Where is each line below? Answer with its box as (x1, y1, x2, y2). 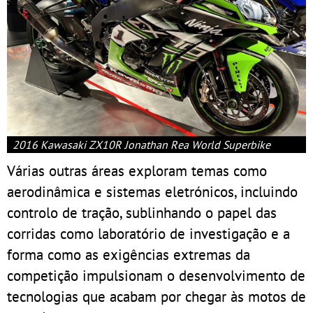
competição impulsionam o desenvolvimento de (7, 265, 305, 286)
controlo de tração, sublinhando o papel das (7, 203, 277, 223)
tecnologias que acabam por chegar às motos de (7, 286, 306, 307)
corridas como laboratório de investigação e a (7, 224, 290, 244)
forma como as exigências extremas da (7, 245, 250, 265)
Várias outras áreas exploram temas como (7, 161, 267, 181)
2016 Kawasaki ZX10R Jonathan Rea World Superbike (13, 138, 270, 152)
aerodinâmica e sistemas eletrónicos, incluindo (7, 182, 298, 202)
